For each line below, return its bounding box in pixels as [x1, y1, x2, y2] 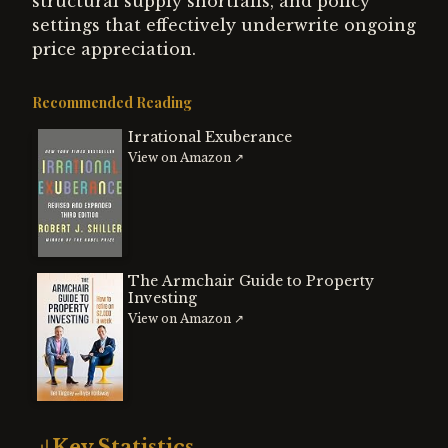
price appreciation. [32, 39, 196, 59]
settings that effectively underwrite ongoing [32, 15, 416, 35]
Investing [128, 289, 197, 307]
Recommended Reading [32, 93, 192, 112]
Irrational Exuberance [128, 128, 292, 146]
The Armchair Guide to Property [128, 272, 374, 290]
